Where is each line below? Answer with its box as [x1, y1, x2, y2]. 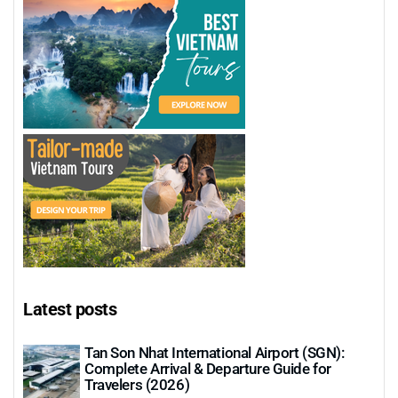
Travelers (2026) [84, 373, 190, 394]
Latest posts [23, 296, 116, 320]
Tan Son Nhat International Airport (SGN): [84, 341, 345, 362]
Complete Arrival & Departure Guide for [84, 357, 331, 378]
